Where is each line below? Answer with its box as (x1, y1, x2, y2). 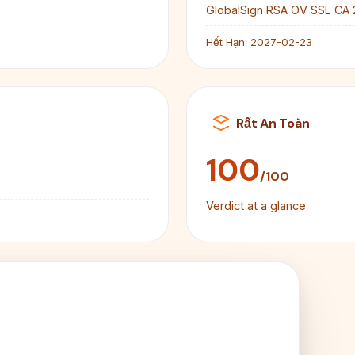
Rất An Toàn (236, 114, 310, 132)
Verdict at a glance (206, 199, 306, 213)
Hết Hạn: (206, 36, 247, 49)
